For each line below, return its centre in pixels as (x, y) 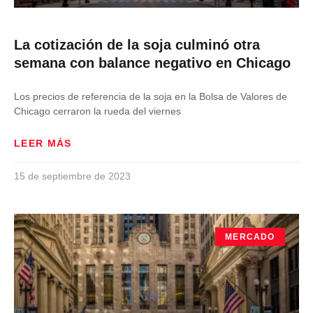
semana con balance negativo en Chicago (152, 63)
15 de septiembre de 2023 (72, 176)
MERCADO (250, 237)
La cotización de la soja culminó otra (137, 45)
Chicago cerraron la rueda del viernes (97, 111)
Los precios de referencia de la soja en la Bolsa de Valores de (151, 96)
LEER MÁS (43, 143)
